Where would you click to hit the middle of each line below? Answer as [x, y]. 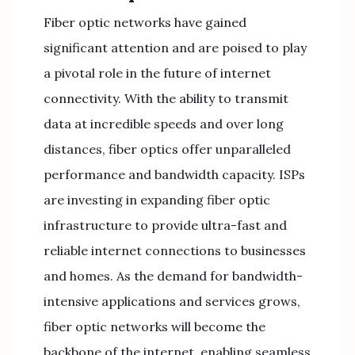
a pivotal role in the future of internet [157, 73]
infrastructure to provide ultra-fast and [165, 225]
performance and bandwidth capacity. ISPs [174, 174]
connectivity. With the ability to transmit [166, 98]
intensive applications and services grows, [172, 301]
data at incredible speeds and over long [164, 124]
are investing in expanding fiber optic [157, 200]
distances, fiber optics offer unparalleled [167, 149]
